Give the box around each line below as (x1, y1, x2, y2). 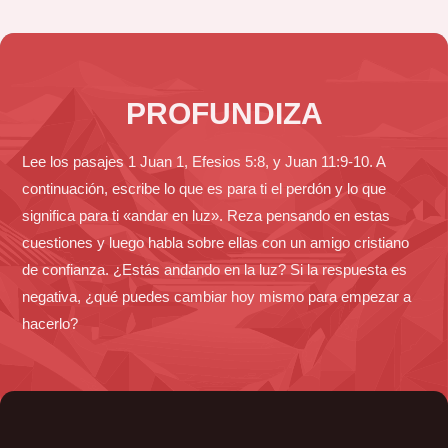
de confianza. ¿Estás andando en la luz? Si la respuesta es (22, 260, 408, 278)
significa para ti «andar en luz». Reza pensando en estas (22, 206, 391, 224)
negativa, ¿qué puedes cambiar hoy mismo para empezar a (22, 287, 412, 305)
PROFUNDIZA (125, 95, 323, 130)
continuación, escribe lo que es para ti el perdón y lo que (22, 179, 387, 197)
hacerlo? (22, 314, 79, 332)
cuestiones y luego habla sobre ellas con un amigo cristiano (22, 233, 410, 251)
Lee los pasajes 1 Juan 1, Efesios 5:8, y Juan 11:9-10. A (22, 152, 386, 170)
